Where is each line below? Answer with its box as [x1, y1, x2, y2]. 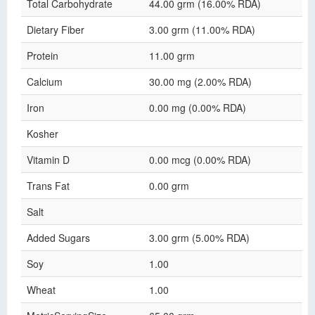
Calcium [27, 75, 63, 89]
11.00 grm [149, 49, 195, 63]
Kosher [27, 127, 58, 141]
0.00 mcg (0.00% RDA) [149, 153, 251, 167]
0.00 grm [149, 179, 189, 193]
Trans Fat [27, 179, 70, 193]
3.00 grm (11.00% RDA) [149, 22, 255, 37]
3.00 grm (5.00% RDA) [149, 231, 250, 245]
